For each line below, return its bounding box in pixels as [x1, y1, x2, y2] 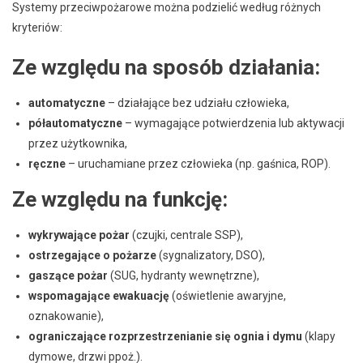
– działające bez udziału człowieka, [105, 96, 289, 109]
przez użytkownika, [28, 136, 127, 150]
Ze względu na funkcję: [12, 186, 228, 211]
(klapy [302, 329, 335, 343]
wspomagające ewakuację [28, 288, 169, 302]
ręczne [28, 156, 66, 170]
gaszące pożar [28, 268, 108, 282]
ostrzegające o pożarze [28, 248, 156, 262]
